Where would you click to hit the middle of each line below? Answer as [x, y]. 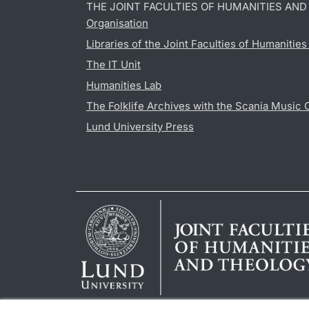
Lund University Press [140, 127]
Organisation [117, 23]
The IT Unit [113, 65]
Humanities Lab [124, 86]
